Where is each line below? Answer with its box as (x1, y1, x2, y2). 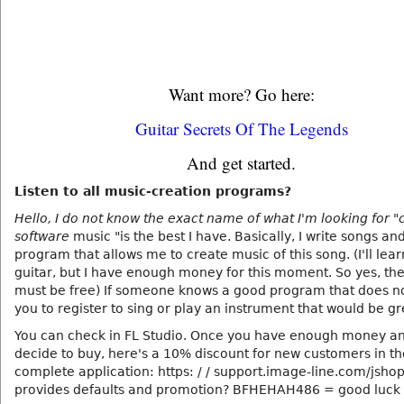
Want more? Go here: (168, 83, 315, 106)
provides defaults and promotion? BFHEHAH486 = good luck (14, 382, 400, 397)
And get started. (187, 151, 296, 174)
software (14, 229, 69, 243)
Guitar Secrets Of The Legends (134, 117, 348, 140)
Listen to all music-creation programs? (14, 184, 291, 198)
